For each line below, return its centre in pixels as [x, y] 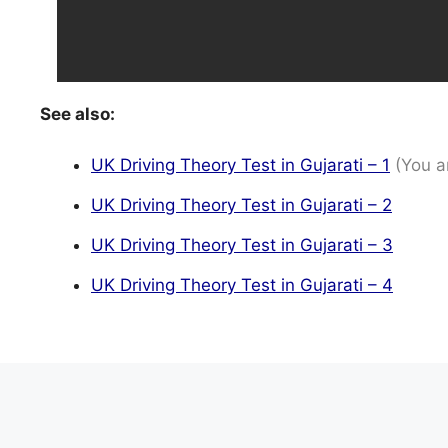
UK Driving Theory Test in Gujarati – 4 [242, 284]
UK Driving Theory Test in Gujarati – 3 [242, 244]
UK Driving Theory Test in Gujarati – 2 [241, 204]
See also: [77, 114]
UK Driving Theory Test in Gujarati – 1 [240, 164]
